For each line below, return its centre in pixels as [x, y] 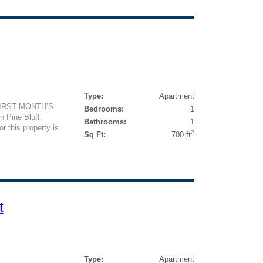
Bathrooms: [105, 122]
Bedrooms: [104, 109]
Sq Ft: [95, 135]
